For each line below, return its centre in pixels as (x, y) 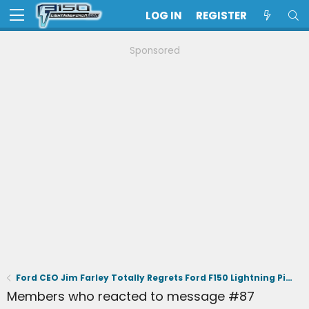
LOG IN (164, 16)
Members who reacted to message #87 (131, 296)
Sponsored (154, 51)
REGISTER (221, 16)
